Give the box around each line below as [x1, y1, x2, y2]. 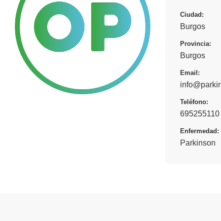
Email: [180, 69, 200, 76]
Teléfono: [180, 98, 208, 106]
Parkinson [180, 138, 216, 147]
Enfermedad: [180, 127, 219, 135]
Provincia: [180, 39, 211, 47]
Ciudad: [180, 10, 204, 18]
